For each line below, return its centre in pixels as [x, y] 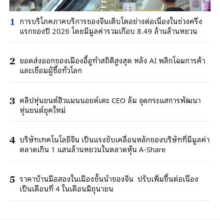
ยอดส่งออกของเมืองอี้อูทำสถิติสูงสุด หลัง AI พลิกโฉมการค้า [112, 60]
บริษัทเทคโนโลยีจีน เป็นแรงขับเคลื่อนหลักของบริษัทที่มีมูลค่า [114, 139]
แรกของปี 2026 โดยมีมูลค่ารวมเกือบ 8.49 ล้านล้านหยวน [108, 31]
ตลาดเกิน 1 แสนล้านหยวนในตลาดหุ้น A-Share [92, 149]
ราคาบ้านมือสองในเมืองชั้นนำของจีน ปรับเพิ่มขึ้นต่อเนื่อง [109, 178]
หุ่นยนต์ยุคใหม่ [42, 109]
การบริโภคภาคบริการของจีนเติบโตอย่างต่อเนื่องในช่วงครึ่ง [111, 21]
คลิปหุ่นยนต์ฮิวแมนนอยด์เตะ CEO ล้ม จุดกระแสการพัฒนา [110, 99]
